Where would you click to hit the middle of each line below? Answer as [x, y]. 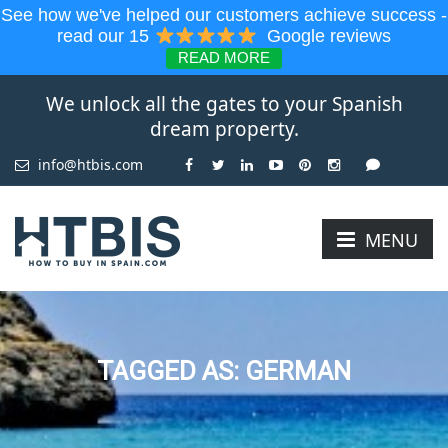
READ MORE [224, 58]
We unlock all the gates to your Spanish [224, 104]
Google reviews [323, 36]
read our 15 [106, 36]
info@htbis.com [88, 165]
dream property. [224, 129]
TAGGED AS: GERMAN [224, 371]
